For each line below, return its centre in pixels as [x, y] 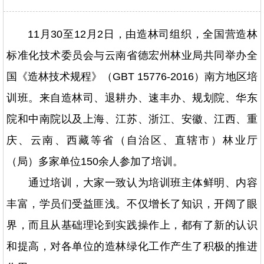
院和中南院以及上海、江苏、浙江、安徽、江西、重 [132, 119]
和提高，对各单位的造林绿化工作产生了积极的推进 [132, 247]
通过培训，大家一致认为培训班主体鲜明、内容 [132, 183]
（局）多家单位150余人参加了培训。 [95, 162]
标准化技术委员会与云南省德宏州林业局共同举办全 [132, 56]
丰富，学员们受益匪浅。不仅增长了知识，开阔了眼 [132, 204]
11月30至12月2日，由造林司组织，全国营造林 [143, 34]
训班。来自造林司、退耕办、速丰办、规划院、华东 [132, 98]
